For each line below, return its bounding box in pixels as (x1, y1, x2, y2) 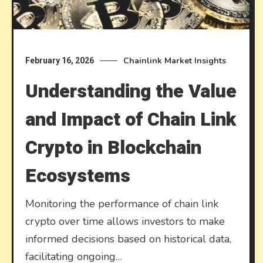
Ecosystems (25, 162, 131, 190)
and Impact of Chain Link (25, 106, 237, 134)
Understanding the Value (25, 77, 237, 106)
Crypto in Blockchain (25, 134, 202, 162)
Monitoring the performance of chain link (25, 197, 219, 211)
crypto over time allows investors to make (25, 214, 225, 229)
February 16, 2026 (25, 56, 95, 66)
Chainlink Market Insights (123, 55, 227, 67)
